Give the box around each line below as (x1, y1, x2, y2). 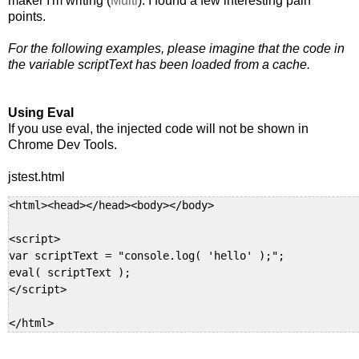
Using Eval (8, 106, 74, 120)
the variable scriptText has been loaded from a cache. (8, 58, 310, 72)
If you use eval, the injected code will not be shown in (8, 122, 309, 136)
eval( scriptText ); (9, 266, 131, 280)
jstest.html (8, 170, 65, 184)
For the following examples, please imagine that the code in (8, 42, 345, 56)
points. (8, 10, 46, 24)
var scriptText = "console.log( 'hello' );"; (9, 249, 284, 263)
